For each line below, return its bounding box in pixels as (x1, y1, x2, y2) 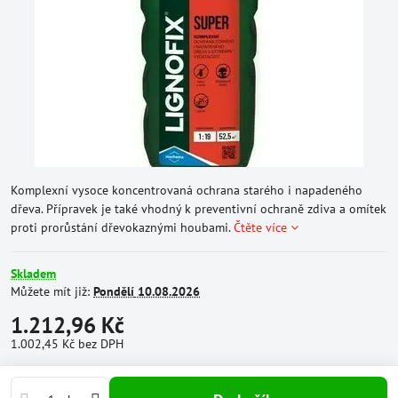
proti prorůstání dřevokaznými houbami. (11, 219, 234, 235)
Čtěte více (234, 219, 287, 235)
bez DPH (78, 336, 123, 352)
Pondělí (93, 283, 134, 299)
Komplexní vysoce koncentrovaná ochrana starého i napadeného (11, 182, 362, 198)
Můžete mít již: (11, 283, 93, 299)
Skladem (11, 266, 56, 282)
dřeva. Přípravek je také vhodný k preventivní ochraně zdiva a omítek (11, 201, 386, 217)
